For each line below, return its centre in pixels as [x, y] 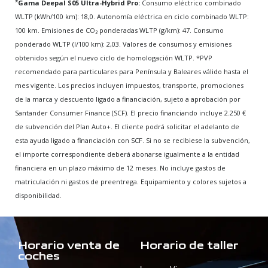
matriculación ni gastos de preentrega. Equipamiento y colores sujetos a [131, 181]
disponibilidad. [38, 195]
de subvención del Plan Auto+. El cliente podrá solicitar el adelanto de [127, 126]
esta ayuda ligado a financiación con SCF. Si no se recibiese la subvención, [133, 140]
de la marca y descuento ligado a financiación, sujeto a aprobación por [128, 99]
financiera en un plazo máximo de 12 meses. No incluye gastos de [120, 167]
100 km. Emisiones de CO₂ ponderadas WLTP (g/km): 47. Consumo [119, 30]
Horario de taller [189, 246]
